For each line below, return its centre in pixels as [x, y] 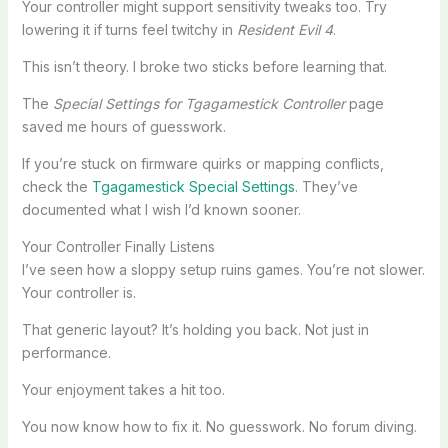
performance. [66, 352]
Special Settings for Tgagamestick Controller [198, 103]
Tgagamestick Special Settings [193, 186]
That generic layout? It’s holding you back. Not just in [195, 329]
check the [56, 186]
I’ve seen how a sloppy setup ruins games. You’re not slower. [223, 269]
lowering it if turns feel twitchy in [129, 29]
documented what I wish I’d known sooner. [161, 209]
